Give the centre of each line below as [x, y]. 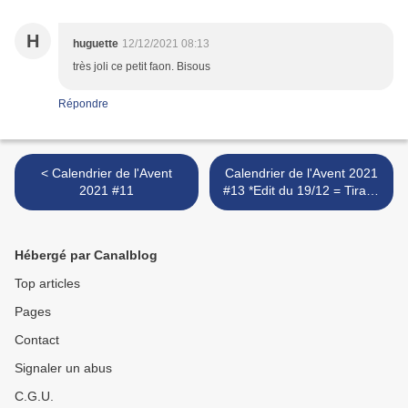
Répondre [83, 104]
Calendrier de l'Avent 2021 [301, 173]
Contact [37, 340]
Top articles [47, 284]
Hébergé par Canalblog [86, 255]
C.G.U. [34, 397]
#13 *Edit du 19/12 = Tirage [235, 191]
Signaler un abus [63, 368]
